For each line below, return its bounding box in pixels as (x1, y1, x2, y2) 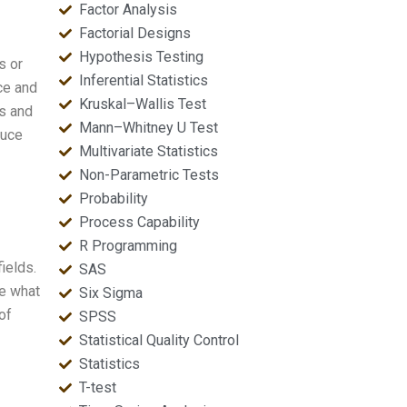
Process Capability (79, 213, 201, 231)
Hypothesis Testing (79, 48, 204, 65)
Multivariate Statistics (79, 143, 219, 160)
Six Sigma (79, 284, 144, 302)
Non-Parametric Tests (79, 166, 220, 184)
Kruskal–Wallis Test (79, 95, 207, 113)
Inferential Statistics (79, 72, 209, 89)
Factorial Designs (79, 25, 192, 42)
